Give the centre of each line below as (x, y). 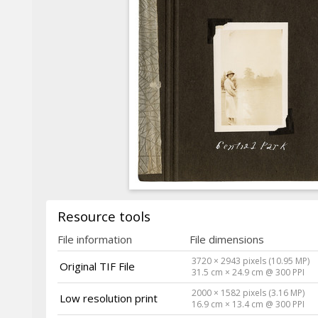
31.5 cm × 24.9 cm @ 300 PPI (248, 272)
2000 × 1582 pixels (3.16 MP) (248, 292)
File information (95, 239)
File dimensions (227, 239)
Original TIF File (98, 266)
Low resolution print (109, 298)
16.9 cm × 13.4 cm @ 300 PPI (248, 304)
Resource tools (104, 216)
